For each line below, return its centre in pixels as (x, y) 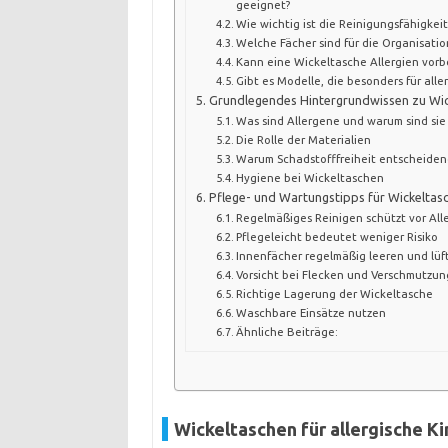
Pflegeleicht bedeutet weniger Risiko (337, 236)
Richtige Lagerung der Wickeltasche (335, 293)
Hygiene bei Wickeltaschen (310, 177)
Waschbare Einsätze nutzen (311, 312)
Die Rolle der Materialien (304, 139)
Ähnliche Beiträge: (287, 331)
